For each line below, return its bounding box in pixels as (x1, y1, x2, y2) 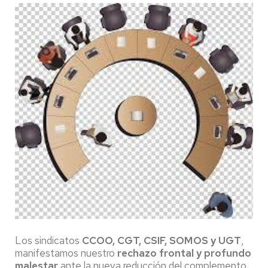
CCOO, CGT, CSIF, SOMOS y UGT (82, 233, 241, 247)
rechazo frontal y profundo (115, 246, 251, 260)
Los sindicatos (15, 233, 82, 247)
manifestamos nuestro (15, 246, 115, 260)
